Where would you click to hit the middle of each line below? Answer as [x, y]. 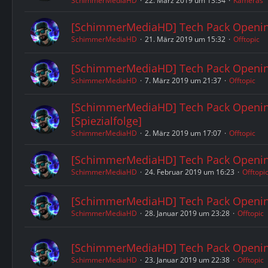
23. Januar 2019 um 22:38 [187, 260]
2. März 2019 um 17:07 [183, 133]
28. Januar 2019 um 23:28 [187, 213]
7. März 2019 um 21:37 [183, 80]
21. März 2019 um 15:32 [185, 39]
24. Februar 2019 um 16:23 [190, 172]
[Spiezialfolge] [106, 121]
